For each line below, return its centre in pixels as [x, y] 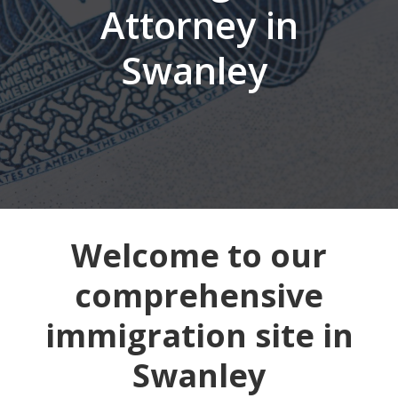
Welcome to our [199, 255]
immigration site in [199, 335]
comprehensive [199, 295]
